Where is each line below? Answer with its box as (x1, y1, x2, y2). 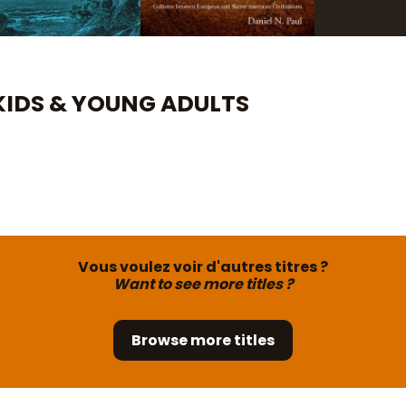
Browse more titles (131, 329, 275, 351)
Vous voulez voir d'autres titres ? (78, 256, 328, 277)
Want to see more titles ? (112, 273, 294, 295)
